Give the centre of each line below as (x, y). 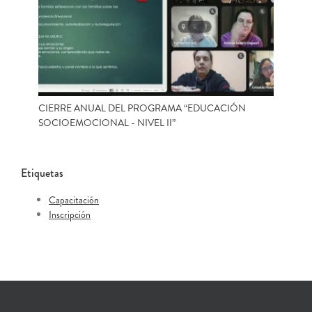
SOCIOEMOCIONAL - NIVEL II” (107, 122)
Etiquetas (42, 173)
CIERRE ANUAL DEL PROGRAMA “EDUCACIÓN (142, 108)
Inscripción (70, 214)
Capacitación (74, 200)
